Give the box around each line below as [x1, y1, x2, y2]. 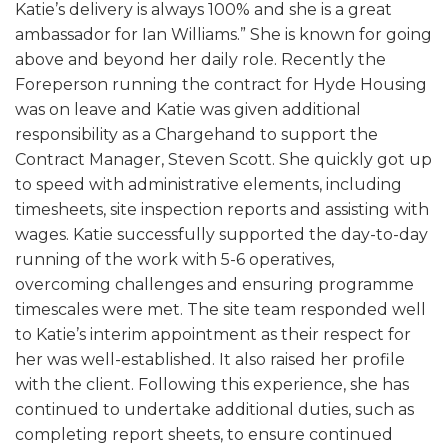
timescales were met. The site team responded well [15, 300, 426, 319]
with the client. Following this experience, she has [15, 375, 409, 394]
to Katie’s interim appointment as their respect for [15, 325, 411, 344]
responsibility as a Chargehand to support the [15, 125, 378, 144]
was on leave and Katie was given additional [15, 100, 361, 119]
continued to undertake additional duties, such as [15, 400, 414, 419]
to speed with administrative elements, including [15, 175, 402, 194]
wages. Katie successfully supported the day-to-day [15, 225, 428, 244]
